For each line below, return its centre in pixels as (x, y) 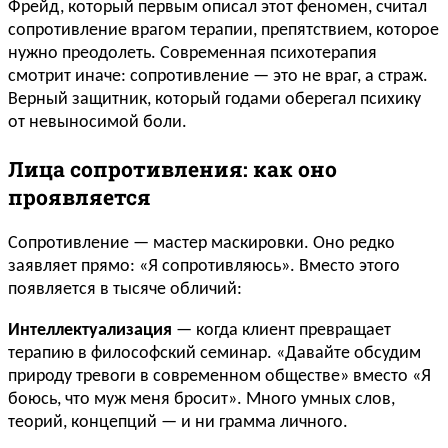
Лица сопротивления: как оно (172, 169)
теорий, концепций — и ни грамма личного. (178, 423)
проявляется (79, 197)
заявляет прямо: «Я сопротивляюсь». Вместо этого (204, 267)
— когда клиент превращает (281, 331)
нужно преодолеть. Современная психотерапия (192, 54)
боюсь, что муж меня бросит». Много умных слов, (201, 400)
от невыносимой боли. (97, 123)
